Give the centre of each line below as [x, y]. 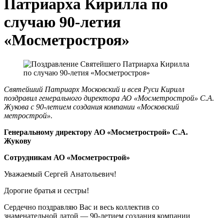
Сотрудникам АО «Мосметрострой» [67, 157]
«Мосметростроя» [67, 40]
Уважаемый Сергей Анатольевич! [60, 174]
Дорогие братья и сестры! [46, 190]
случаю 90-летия [62, 22]
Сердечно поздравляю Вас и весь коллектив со [82, 207]
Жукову [18, 141]
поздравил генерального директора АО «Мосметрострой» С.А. [109, 98]
